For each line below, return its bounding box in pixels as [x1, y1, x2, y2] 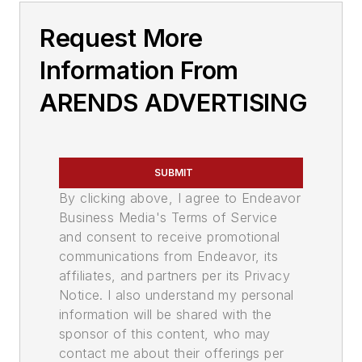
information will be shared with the [59, 306, 271, 322]
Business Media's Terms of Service [59, 209, 278, 225]
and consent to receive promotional [59, 229, 280, 245]
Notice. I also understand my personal [59, 287, 294, 303]
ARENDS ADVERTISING [40, 88, 308, 117]
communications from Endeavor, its [59, 248, 279, 264]
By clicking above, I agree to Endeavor [59, 190, 301, 206]
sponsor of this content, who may [59, 326, 271, 342]
